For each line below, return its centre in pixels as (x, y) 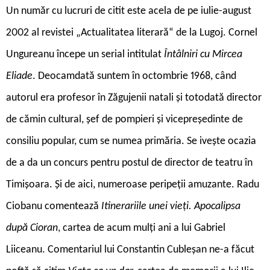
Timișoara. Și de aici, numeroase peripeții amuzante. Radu (133, 184)
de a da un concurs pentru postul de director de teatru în (129, 163)
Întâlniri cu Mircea (203, 54)
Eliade (19, 76)
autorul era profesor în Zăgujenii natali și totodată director (134, 98)
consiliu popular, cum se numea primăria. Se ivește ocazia (131, 141)
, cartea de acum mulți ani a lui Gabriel (142, 228)
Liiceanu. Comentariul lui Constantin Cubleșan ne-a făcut (130, 250)
